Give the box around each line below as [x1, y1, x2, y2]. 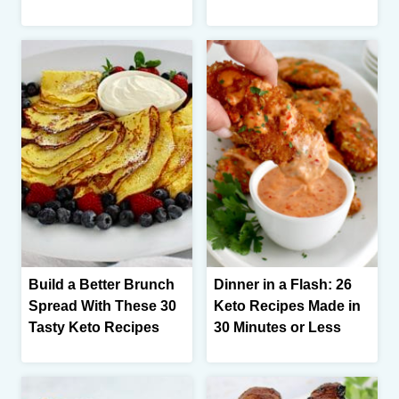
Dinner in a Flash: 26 [214, 277, 352, 293]
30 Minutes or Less [214, 320, 341, 336]
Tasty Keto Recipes [28, 320, 159, 336]
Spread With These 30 [28, 298, 176, 314]
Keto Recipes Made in [214, 298, 361, 314]
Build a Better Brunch [28, 277, 175, 293]
